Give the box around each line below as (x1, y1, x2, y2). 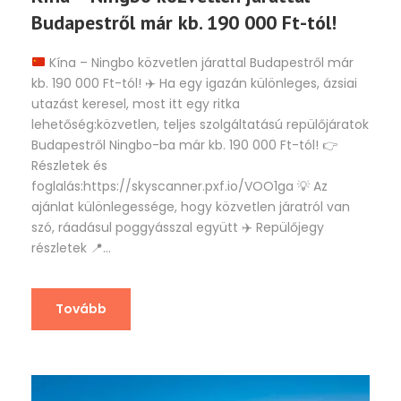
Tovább (55, 299, 107, 318)
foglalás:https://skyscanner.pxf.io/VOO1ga (31, 176, 297, 195)
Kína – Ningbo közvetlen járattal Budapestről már (45, 53, 354, 72)
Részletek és (31, 156, 107, 175)
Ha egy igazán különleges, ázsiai (156, 73, 357, 92)
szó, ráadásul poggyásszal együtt (31, 218, 242, 236)
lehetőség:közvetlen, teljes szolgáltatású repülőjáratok (31, 115, 369, 133)
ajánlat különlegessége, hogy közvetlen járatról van (31, 197, 350, 216)
